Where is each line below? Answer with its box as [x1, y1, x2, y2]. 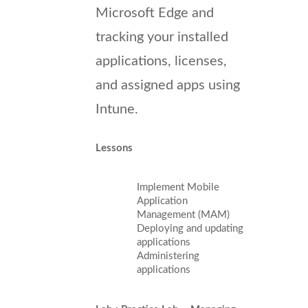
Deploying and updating [137, 223, 243, 234]
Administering [137, 250, 199, 261]
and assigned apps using [96, 78, 240, 92]
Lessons [96, 142, 133, 153]
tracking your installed [96, 30, 228, 44]
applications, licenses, [96, 54, 227, 68]
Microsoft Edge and [96, 5, 214, 20]
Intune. [96, 102, 138, 116]
